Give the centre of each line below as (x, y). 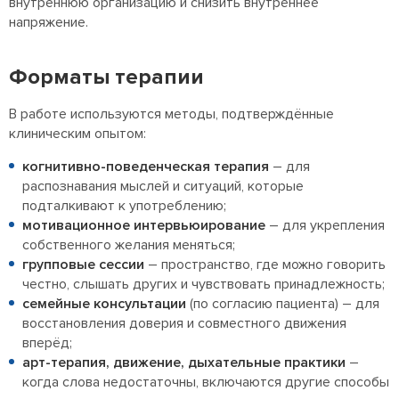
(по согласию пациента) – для (283, 304)
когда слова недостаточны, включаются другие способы (206, 383)
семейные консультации (104, 304)
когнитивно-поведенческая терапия (146, 167)
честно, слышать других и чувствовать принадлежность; (204, 285)
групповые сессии (83, 265)
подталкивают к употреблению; (124, 206)
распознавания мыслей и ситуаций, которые (163, 187)
